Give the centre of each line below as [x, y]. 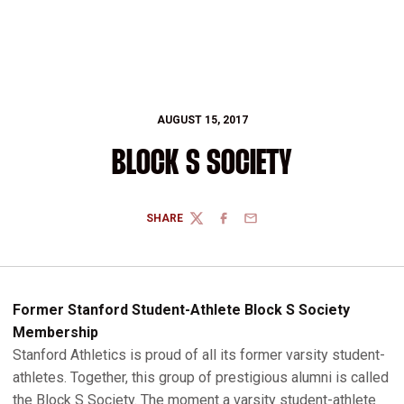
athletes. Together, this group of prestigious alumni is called [201, 377]
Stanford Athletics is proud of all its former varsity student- [199, 355]
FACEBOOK [245, 225]
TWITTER [213, 225]
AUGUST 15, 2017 [202, 120]
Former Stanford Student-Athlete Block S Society [181, 310]
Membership [55, 332]
